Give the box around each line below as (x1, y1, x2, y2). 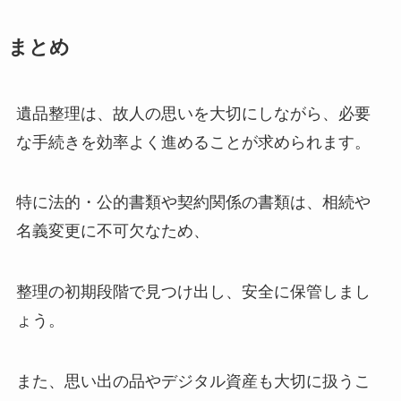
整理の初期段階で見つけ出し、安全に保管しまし (15, 283, 371, 302)
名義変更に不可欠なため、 (15, 222, 209, 241)
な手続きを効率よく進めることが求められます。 (15, 132, 371, 151)
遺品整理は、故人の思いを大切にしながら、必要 (15, 104, 371, 123)
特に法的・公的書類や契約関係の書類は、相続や (15, 193, 371, 212)
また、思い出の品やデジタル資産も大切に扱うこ (15, 372, 371, 391)
